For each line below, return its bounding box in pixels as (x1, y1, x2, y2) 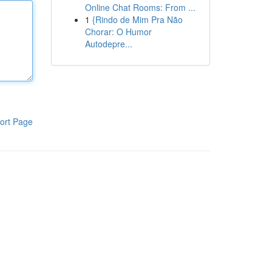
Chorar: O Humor (84, 25, 152, 38)
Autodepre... (84, 38, 132, 50)
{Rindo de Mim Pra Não (92, 13, 183, 25)
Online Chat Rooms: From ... (84, 1, 195, 13)
